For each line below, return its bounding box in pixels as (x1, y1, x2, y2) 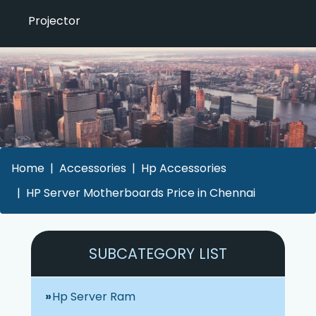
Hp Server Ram (52, 288, 135, 305)
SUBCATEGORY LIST (89, 243, 227, 264)
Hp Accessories (141, 159, 226, 176)
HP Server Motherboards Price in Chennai (26, 184, 255, 201)
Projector (28, 13, 80, 30)
